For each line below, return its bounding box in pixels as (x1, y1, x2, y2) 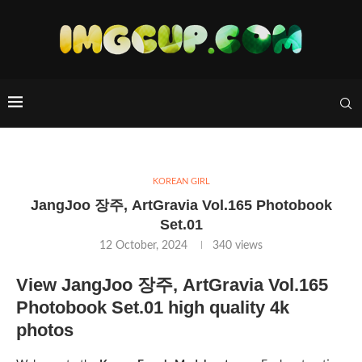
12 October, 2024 (99, 240, 187, 251)
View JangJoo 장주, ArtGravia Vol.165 (16, 275, 328, 295)
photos (16, 320, 74, 340)
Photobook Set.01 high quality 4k (16, 297, 289, 318)
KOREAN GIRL (152, 177, 210, 186)
